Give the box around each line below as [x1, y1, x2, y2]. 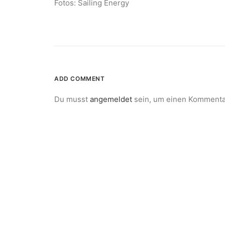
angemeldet [90, 94, 132, 104]
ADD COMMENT [54, 75, 105, 82]
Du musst [54, 94, 90, 104]
